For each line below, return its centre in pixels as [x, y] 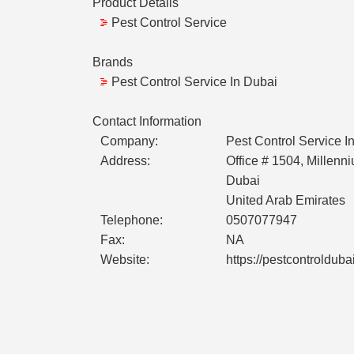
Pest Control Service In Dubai [194, 82]
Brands [113, 62]
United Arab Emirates [286, 201]
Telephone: [132, 220]
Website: [125, 260]
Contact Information [147, 122]
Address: [125, 161]
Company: [129, 141]
